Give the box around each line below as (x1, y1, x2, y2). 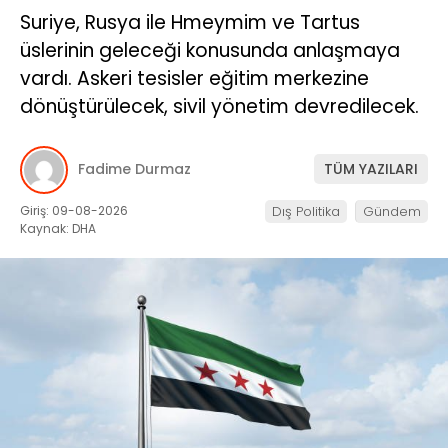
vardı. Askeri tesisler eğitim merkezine (20, 64, 369, 92)
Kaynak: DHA (20, 219, 96, 237)
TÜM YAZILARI (324, 159, 418, 180)
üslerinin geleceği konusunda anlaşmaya (20, 36, 400, 64)
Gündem (363, 201, 421, 221)
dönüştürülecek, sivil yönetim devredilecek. (20, 92, 419, 120)
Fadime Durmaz (78, 159, 191, 180)
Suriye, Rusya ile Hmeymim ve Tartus (20, 8, 360, 36)
